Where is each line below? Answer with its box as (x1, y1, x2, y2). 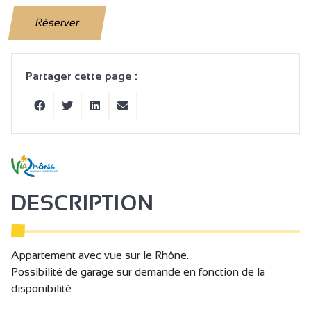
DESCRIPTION (11, 192, 154, 215)
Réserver (34, 17, 81, 29)
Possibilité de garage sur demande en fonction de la (11, 266, 265, 278)
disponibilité (11, 283, 72, 295)
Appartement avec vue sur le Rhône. (11, 249, 189, 262)
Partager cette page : (26, 70, 137, 83)
